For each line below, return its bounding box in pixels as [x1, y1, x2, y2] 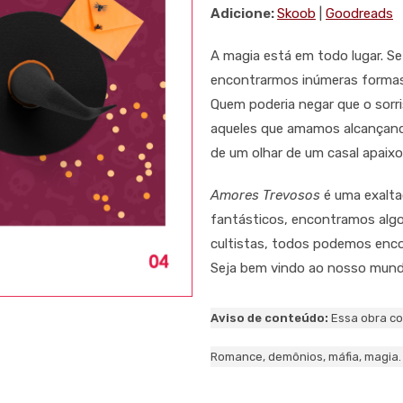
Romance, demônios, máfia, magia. [210, 350, 401, 364]
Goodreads [326, 5, 393, 22]
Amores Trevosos [210, 187, 320, 204]
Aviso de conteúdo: [210, 311, 331, 326]
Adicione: [210, 5, 277, 22]
